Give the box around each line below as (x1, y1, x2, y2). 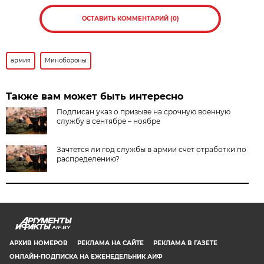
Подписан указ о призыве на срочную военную (57, 107, 231, 116)
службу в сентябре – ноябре (57, 116, 161, 126)
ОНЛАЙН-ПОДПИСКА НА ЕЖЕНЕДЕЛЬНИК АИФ (9, 252, 163, 260)
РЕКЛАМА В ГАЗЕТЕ (153, 239, 217, 247)
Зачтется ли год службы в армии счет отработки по (57, 144, 247, 154)
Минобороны (45, 56, 87, 64)
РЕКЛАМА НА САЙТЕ (77, 239, 144, 247)
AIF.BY (51, 223, 70, 230)
